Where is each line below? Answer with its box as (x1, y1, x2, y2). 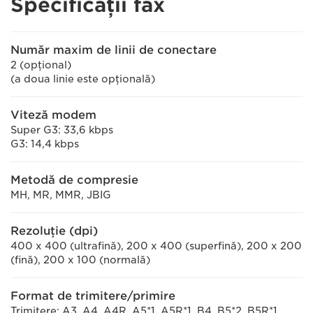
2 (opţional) (10, 59, 71, 71)
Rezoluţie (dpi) (10, 224, 98, 238)
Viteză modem (10, 108, 96, 122)
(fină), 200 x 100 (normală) (10, 254, 150, 265)
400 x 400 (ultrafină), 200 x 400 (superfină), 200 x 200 (10, 240, 302, 252)
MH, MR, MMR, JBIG (10, 189, 111, 201)
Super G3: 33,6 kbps (10, 124, 113, 136)
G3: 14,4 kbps (10, 138, 79, 150)
